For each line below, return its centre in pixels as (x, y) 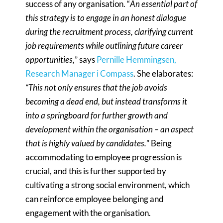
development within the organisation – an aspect (110, 129)
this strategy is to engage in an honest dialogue (106, 17)
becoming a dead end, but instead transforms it (107, 101)
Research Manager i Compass (80, 73)
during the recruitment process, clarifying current (110, 31)
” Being (159, 143)
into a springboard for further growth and (97, 115)
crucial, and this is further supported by (96, 171)
